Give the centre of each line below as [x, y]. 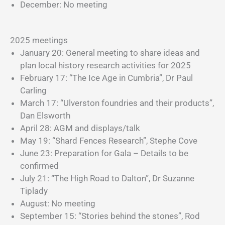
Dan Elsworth [46, 115]
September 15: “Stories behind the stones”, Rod [110, 216]
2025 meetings [39, 40]
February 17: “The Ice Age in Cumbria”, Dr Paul [106, 78]
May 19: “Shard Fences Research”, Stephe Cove [109, 140]
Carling [33, 90]
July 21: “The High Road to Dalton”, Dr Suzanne [107, 178]
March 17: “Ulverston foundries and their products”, [117, 103]
